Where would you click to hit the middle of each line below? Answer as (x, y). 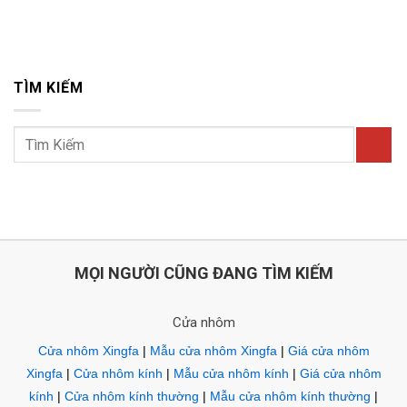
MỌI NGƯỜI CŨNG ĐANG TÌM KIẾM (203, 273)
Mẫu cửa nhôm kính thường (290, 397)
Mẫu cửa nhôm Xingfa (213, 351)
